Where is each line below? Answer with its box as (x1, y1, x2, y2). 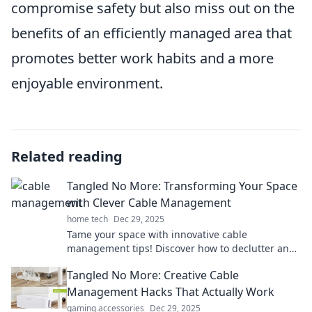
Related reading (11, 146, 123, 166)
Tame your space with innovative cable (67, 227, 247, 241)
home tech (67, 212, 108, 225)
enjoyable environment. (11, 73, 163, 93)
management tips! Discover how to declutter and (67, 241, 295, 255)
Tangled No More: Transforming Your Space (67, 178, 297, 194)
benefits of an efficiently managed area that (11, 23, 292, 42)
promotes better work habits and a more (11, 48, 274, 68)
